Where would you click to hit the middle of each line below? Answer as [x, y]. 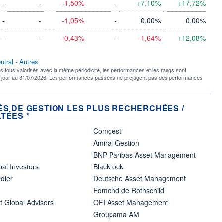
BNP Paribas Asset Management [144, 154]
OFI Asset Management [130, 202]
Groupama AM [116, 214]
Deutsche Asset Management [139, 178]
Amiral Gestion [116, 142]
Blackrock [108, 166]
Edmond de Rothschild [128, 190]
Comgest [107, 131]
